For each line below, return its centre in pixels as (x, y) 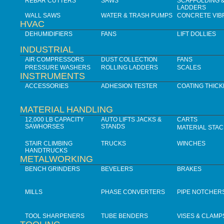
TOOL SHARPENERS (55, 216)
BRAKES (189, 169)
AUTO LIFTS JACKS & (131, 120)
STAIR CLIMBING (49, 144)
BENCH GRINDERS (52, 169)
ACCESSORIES (47, 86)
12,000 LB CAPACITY (54, 120)
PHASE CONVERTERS (133, 192)
